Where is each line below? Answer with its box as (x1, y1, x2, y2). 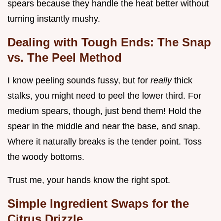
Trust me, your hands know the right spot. (7, 175, 170, 185)
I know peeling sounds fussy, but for (7, 75, 150, 86)
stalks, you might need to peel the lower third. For (7, 91, 201, 101)
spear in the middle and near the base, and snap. (7, 121, 200, 132)
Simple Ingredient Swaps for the (7, 197, 189, 211)
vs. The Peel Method (7, 51, 122, 65)
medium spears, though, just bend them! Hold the (7, 106, 201, 116)
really (150, 75, 174, 86)
